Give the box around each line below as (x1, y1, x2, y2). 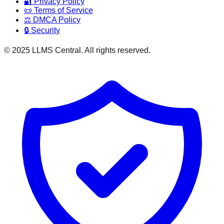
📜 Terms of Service (24, 6, 93, 14)
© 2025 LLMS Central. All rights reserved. (4, 46, 150, 54)
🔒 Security (24, 26, 60, 34)
